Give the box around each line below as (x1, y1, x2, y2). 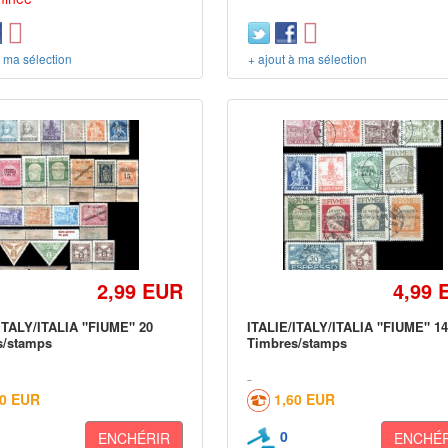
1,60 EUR (274, 388, 336, 409)
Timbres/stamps (247, 332, 348, 352)
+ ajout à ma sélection (248, 49, 368, 67)
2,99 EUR (97, 275, 184, 305)
